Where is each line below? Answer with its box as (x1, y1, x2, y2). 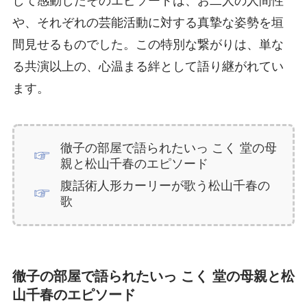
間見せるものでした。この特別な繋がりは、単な (12, 38, 284, 52)
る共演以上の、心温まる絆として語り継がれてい (12, 60, 284, 74)
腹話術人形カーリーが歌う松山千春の (60, 178, 271, 193)
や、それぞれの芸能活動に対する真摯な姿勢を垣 (12, 16, 284, 30)
